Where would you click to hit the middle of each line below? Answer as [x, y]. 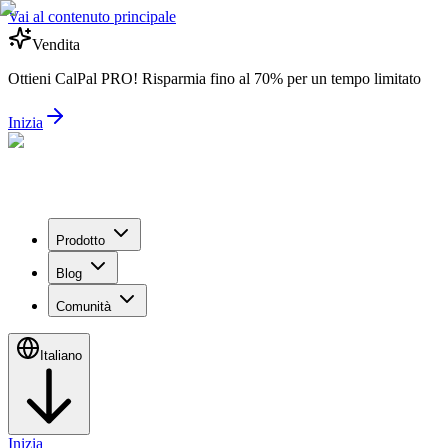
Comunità [83, 306]
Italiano [61, 355]
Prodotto [80, 240]
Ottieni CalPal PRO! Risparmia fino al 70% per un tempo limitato [214, 78]
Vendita [56, 44]
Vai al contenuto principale [92, 16]
